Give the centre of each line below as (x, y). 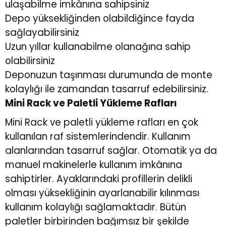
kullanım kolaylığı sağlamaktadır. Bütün (96, 207)
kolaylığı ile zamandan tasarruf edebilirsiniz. (107, 89)
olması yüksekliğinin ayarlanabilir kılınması (102, 193)
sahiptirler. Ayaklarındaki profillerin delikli (99, 179)
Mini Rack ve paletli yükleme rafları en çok (102, 123)
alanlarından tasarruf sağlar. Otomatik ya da (111, 151)
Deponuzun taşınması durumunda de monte (109, 75)
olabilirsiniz (30, 61)
